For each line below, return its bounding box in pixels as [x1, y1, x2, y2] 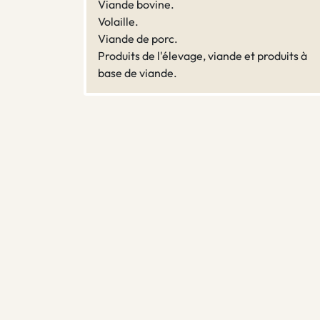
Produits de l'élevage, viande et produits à [98, 49, 307, 64]
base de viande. [98, 66, 177, 81]
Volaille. [98, 14, 139, 29]
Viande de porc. [98, 31, 178, 46]
